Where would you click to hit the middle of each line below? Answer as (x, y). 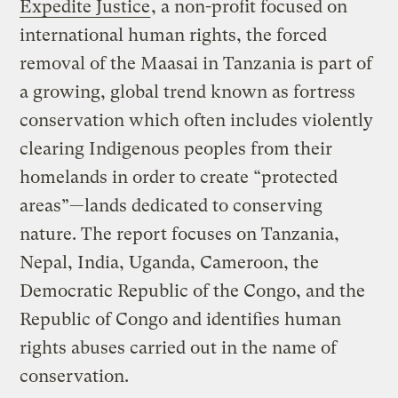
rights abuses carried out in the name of (179, 347)
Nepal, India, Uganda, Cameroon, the (170, 262)
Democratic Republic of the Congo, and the (193, 291)
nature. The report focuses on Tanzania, (180, 234)
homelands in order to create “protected (179, 177)
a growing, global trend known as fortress (188, 92)
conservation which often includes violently (197, 120)
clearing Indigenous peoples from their (176, 148)
